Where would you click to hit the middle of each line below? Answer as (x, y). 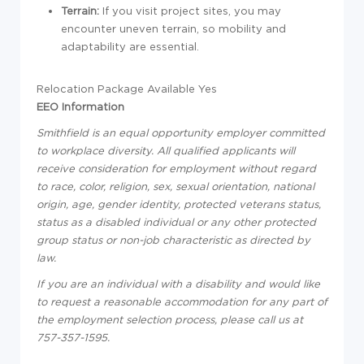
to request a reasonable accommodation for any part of (182, 301)
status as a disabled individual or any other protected (176, 222)
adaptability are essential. (130, 46)
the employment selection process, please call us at (170, 319)
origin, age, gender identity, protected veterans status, (179, 204)
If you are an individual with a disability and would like (178, 284)
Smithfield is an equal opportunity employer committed (181, 132)
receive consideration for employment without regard (176, 168)
